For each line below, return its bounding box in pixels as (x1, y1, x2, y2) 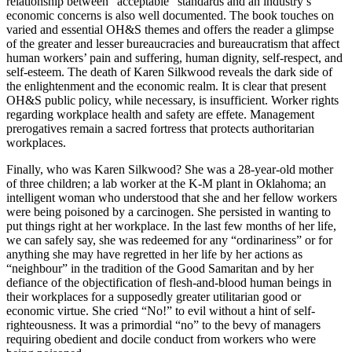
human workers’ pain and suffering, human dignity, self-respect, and (6, 51, 343, 65)
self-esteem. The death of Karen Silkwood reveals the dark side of (6, 65, 332, 79)
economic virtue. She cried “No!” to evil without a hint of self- (6, 304, 315, 318)
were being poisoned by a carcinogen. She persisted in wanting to (6, 205, 331, 219)
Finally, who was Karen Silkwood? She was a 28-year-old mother (6, 163, 333, 177)
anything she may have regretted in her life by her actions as (6, 247, 302, 262)
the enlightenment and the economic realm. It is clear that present (6, 79, 326, 93)
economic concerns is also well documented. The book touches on (6, 9, 334, 23)
